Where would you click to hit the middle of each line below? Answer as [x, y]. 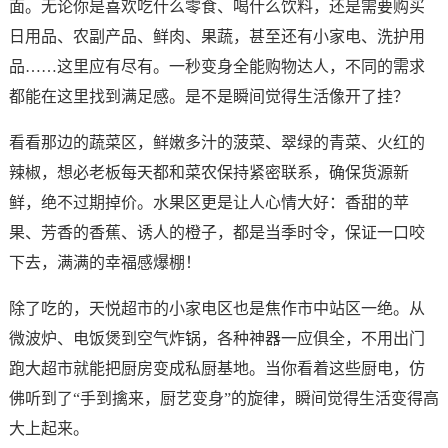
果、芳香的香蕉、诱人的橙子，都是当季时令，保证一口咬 [216, 233]
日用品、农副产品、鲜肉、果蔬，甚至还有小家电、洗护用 [216, 37]
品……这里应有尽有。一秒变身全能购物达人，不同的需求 [216, 67]
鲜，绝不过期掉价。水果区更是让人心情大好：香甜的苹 [208, 203]
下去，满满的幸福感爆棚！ [104, 263]
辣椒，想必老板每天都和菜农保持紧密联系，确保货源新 [208, 173]
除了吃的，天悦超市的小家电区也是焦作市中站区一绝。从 [216, 309]
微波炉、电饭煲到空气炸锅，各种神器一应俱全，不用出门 [216, 339]
